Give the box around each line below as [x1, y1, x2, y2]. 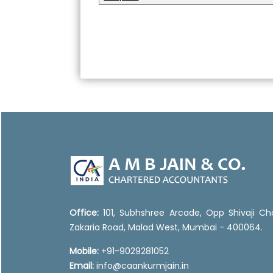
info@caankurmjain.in [94, 260, 189, 272]
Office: [69, 207, 99, 219]
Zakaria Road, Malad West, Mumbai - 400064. [69, 221, 263, 233]
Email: [69, 260, 94, 272]
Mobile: [69, 245, 99, 257]
